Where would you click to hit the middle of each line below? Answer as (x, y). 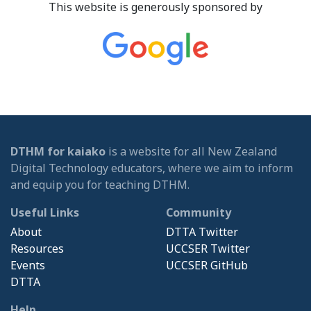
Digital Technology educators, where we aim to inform (152, 168)
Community (199, 213)
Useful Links (45, 213)
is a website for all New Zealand (191, 152)
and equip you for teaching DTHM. (100, 185)
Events (28, 266)
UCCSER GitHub (207, 266)
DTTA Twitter (202, 232)
